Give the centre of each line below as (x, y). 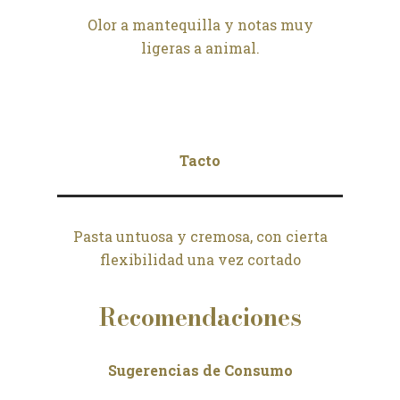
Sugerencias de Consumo (200, 370)
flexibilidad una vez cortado (200, 259)
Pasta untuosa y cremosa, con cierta (200, 236)
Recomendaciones (200, 317)
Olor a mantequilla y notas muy (200, 25)
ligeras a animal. (200, 48)
